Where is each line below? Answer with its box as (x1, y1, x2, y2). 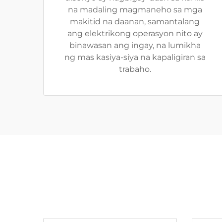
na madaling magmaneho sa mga (67, 5, 202, 14)
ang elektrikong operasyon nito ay (67, 29, 203, 38)
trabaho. (118, 64, 151, 74)
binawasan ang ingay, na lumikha (69, 41, 201, 50)
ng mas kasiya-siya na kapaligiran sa (64, 53, 206, 62)
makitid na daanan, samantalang (70, 17, 200, 26)
